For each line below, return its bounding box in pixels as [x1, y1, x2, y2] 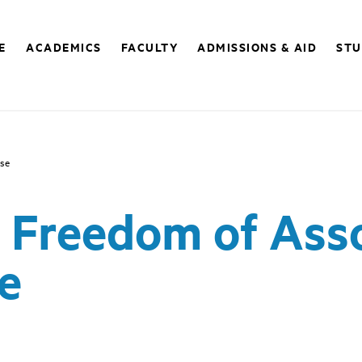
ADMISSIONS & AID [197, 38, 318, 56]
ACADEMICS [26, 38, 102, 56]
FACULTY [120, 38, 179, 56]
